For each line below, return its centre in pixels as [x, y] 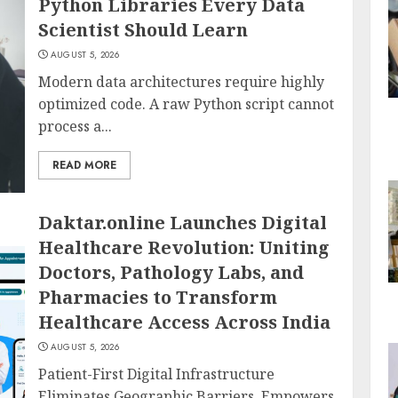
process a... [76, 126]
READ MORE [85, 165]
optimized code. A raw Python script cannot [187, 104]
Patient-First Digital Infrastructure [157, 374]
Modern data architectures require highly [182, 82]
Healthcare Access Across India [185, 322]
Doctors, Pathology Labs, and [171, 272]
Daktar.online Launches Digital [183, 223]
